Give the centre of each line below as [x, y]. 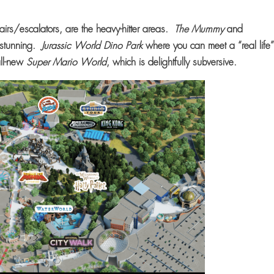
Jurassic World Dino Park [92, 45]
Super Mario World [67, 62]
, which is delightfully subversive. [175, 62]
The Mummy [201, 29]
